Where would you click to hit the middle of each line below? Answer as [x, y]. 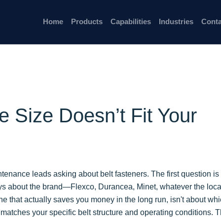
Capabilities [130, 22]
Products [87, 22]
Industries [176, 22]
